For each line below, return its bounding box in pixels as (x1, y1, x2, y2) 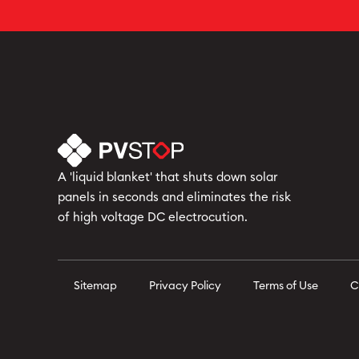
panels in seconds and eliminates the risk (58, 191, 291, 204)
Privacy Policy (149, 280, 221, 292)
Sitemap (74, 280, 117, 292)
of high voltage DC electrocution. (58, 211, 248, 224)
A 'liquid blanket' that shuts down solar (58, 171, 277, 184)
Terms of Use (253, 280, 318, 292)
